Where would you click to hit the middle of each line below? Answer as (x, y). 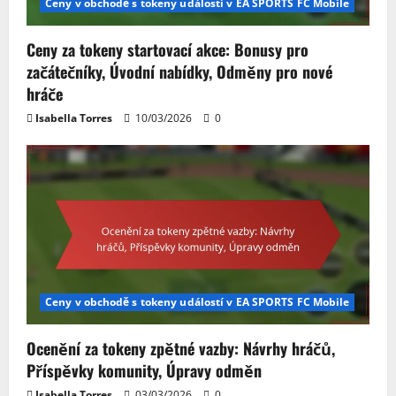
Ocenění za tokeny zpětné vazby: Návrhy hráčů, (181, 349)
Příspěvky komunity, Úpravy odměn (144, 371)
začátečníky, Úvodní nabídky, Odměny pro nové (179, 71)
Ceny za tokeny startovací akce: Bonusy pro (168, 49)
